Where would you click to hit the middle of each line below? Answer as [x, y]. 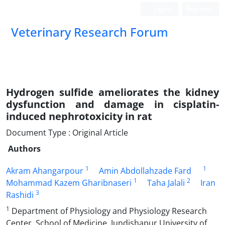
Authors [24, 149]
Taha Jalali [166, 183]
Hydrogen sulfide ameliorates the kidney [113, 92]
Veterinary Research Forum [90, 32]
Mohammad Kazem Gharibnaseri [69, 183]
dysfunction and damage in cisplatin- [113, 104]
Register [199, 9]
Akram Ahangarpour [45, 171]
